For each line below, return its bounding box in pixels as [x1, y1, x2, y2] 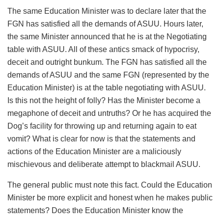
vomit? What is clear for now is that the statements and [7, 134, 195, 143]
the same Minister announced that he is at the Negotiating [7, 32, 207, 41]
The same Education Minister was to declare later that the [7, 6, 206, 15]
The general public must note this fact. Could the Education [7, 180, 212, 189]
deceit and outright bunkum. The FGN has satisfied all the [7, 57, 207, 66]
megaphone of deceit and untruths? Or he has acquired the [7, 109, 211, 117]
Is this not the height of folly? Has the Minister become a [7, 96, 200, 105]
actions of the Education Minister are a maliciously [7, 147, 181, 156]
